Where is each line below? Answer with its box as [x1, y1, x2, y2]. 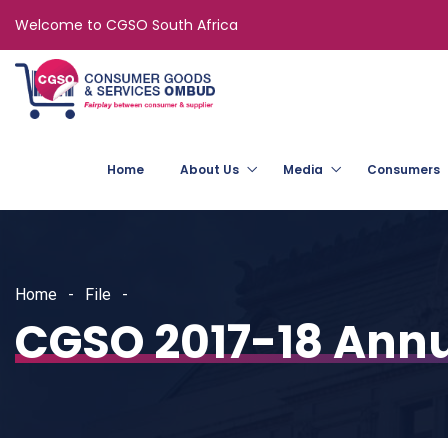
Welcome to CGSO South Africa [15, 15, 238, 35]
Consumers [367, 161, 440, 178]
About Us [180, 161, 239, 178]
